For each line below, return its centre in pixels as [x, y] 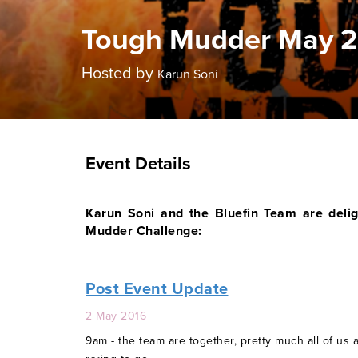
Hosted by [119, 74]
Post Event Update [157, 289]
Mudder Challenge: [144, 231]
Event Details [138, 164]
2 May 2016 [116, 316]
